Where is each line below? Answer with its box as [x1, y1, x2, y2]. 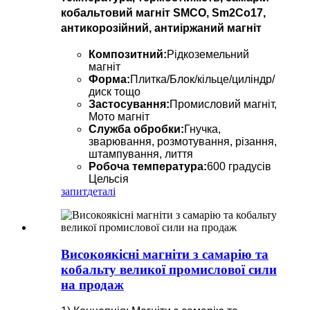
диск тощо [89, 85, 140, 98]
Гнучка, [184, 122, 221, 135]
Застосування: [89, 98, 170, 110]
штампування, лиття [89, 147, 193, 160]
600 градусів [207, 160, 271, 172]
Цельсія [89, 172, 129, 185]
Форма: [89, 73, 130, 85]
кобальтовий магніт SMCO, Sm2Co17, [61, 7, 266, 19]
